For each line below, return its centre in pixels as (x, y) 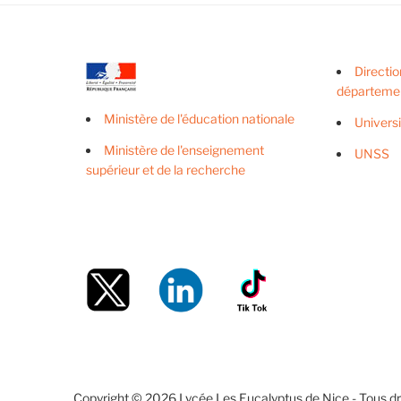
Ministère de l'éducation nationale (199, 119)
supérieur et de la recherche (165, 170)
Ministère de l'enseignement (183, 150)
